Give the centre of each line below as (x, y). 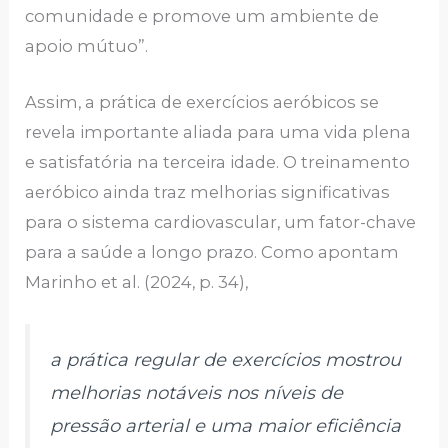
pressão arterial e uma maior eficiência (226, 426)
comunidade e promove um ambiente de (202, 16)
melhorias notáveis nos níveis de (197, 393)
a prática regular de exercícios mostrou (226, 360)
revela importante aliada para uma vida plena (218, 132)
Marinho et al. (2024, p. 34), (137, 282)
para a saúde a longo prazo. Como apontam (212, 252)
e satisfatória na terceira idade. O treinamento (218, 162)
